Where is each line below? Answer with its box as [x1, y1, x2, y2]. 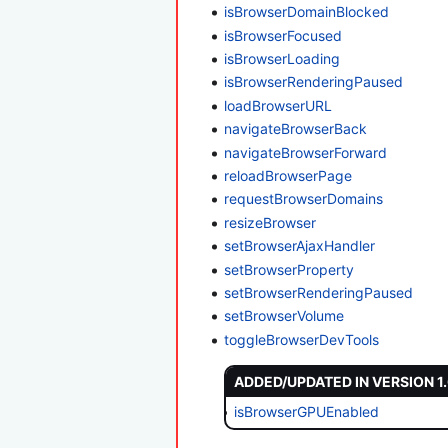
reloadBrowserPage [224, 167, 353, 185]
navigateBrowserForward [224, 143, 388, 161]
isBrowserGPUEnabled [234, 402, 380, 420]
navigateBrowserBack [224, 120, 368, 138]
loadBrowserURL [224, 96, 333, 114]
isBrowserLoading [224, 50, 341, 68]
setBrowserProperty [224, 260, 355, 278]
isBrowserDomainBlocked [224, 3, 390, 21]
